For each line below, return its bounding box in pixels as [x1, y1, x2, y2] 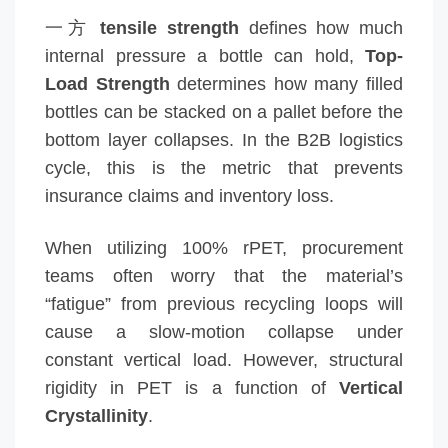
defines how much [238, 17, 404, 38]
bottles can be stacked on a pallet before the [45, 101, 403, 122]
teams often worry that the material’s [45, 265, 403, 286]
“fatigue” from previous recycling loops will [45, 293, 403, 314]
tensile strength [100, 17, 239, 38]
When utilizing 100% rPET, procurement [45, 237, 403, 258]
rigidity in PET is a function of [45, 377, 339, 398]
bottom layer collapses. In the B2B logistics [45, 129, 403, 150]
